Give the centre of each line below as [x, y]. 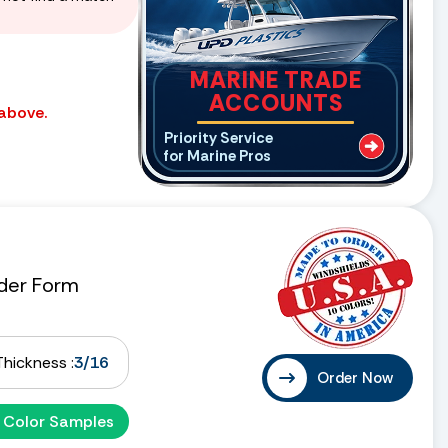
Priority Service [218, 137]
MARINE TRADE [275, 79]
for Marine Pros [217, 155]
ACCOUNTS [275, 102]
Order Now [355, 377]
